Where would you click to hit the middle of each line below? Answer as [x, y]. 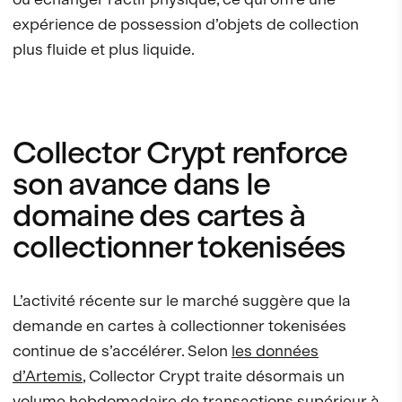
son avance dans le [141, 184]
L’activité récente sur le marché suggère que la [182, 300]
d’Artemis [48, 375]
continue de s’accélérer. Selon [122, 350]
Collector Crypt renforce [180, 152]
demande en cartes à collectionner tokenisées [179, 325]
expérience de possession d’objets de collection [186, 23]
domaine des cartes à [159, 215]
